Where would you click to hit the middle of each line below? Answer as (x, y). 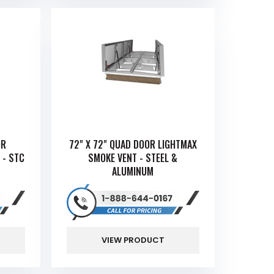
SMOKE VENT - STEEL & (133, 157)
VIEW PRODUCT (133, 240)
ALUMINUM (133, 171)
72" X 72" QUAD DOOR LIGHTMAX (133, 144)
